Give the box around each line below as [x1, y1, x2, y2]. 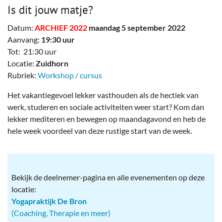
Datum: [7, 22, 35, 32]
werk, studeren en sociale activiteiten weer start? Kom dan [7, 102, 204, 111]
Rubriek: [7, 70, 38, 80]
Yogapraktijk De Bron [11, 196, 87, 206]
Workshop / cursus [38, 70, 102, 80]
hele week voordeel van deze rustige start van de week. [7, 125, 192, 135]
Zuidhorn [36, 58, 68, 68]
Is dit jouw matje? [7, 2, 93, 17]
